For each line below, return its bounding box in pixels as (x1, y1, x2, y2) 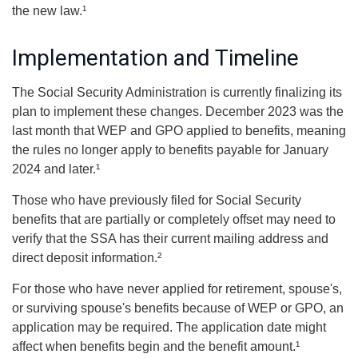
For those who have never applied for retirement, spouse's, (12, 282, 342, 296)
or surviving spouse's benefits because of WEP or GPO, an (12, 301, 344, 315)
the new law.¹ (12, 4, 86, 18)
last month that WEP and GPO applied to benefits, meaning (12, 124, 346, 137)
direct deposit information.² (12, 251, 161, 265)
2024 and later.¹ (12, 162, 100, 176)
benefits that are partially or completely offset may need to (12, 213, 336, 226)
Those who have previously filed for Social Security (12, 193, 301, 207)
